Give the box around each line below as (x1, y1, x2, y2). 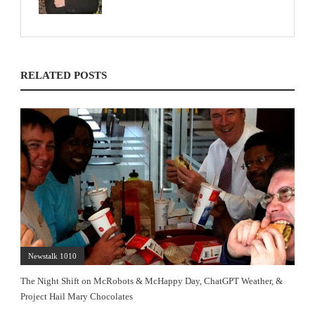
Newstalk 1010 (28, 251, 77, 260)
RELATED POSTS (20, 70, 107, 81)
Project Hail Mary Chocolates (20, 290, 133, 302)
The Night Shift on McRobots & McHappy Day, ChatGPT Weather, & (20, 275, 283, 286)
